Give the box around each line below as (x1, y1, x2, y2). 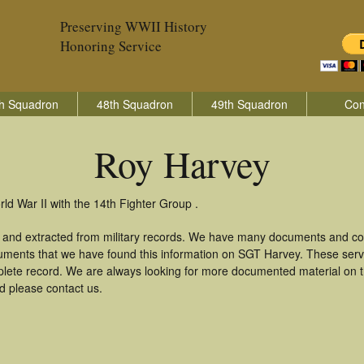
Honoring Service (60, 37, 162, 55)
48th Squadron (97, 96, 173, 112)
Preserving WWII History (60, 17, 207, 36)
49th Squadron (211, 96, 288, 112)
